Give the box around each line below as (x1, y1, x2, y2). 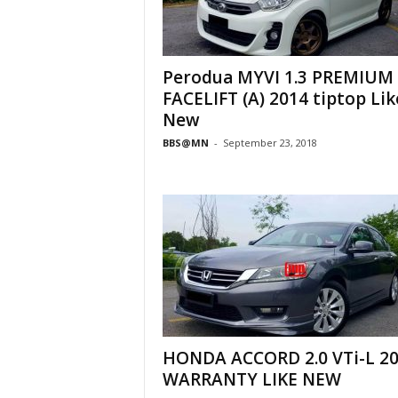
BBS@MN (162, 136, 209, 149)
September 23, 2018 (222, 136, 317, 149)
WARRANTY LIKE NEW (162, 368, 341, 391)
